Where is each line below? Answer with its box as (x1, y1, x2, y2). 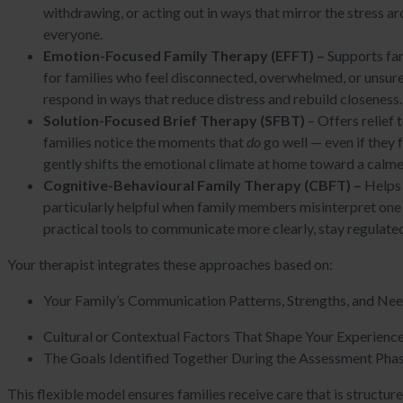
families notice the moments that (43, 133, 246, 151)
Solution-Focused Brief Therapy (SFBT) (43, 112, 305, 130)
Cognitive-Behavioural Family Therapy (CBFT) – (43, 176, 364, 194)
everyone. (43, 25, 103, 43)
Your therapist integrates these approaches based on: (7, 255, 333, 273)
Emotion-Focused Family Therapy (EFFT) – (43, 47, 325, 65)
